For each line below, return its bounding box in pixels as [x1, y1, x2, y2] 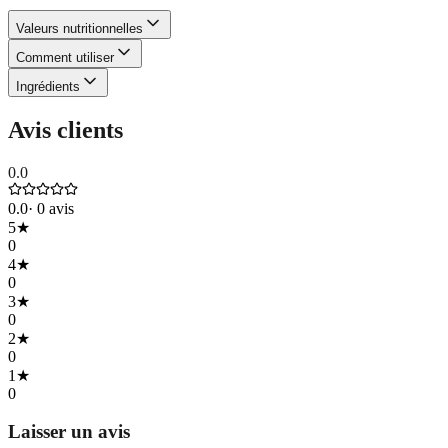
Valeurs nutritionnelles [16, 20, 143, 36]
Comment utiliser [16, 49, 114, 65]
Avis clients [8, 116, 123, 143]
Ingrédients [16, 78, 80, 94]
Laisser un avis [8, 421, 130, 443]
